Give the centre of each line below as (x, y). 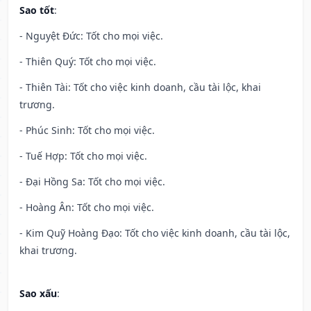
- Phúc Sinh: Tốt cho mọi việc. (87, 131)
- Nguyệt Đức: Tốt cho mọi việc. (91, 36)
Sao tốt (37, 10)
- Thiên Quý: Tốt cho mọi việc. (88, 62)
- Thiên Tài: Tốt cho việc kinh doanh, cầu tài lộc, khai (140, 87)
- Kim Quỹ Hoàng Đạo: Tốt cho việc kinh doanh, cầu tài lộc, (155, 233)
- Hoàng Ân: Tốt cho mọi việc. (87, 208)
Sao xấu (38, 294)
